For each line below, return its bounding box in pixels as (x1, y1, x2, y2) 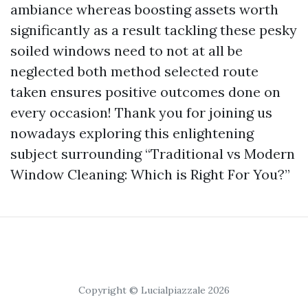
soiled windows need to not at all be (10, 42, 243, 59)
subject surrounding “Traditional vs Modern (10, 145, 295, 162)
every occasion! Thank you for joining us (10, 104, 272, 121)
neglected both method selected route (10, 63, 258, 80)
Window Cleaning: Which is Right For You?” (10, 166, 290, 183)
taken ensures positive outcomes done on (10, 83, 280, 100)
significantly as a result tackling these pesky (10, 21, 297, 38)
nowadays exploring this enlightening (10, 124, 254, 142)
